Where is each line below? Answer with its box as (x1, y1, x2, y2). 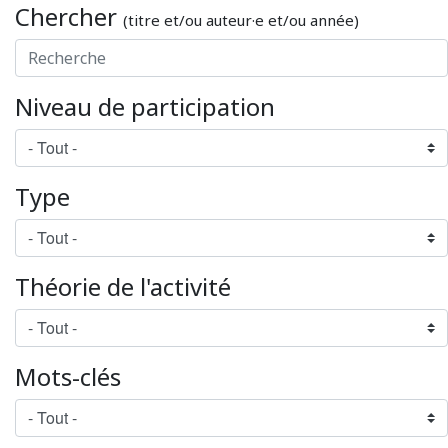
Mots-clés (15, 359, 121, 393)
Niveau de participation (15, 89, 275, 123)
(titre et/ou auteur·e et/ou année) (123, 9, 359, 30)
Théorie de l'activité (15, 269, 231, 303)
